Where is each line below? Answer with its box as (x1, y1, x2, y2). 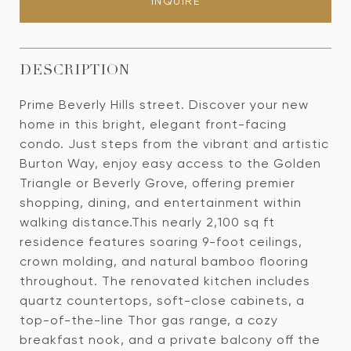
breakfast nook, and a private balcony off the (20, 332, 320, 347)
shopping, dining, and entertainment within (20, 195, 302, 210)
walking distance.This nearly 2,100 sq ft (20, 215, 275, 230)
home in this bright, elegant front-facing (20, 117, 287, 132)
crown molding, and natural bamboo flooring (20, 254, 309, 269)
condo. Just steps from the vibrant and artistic (20, 136, 329, 151)
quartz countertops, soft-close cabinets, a (20, 293, 305, 308)
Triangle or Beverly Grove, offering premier (20, 175, 295, 190)
